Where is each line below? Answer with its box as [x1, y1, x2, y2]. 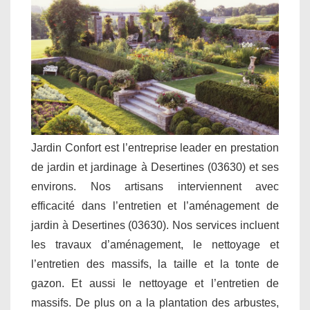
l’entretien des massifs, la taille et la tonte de [31, 258, 279, 271]
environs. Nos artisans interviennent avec [31, 181, 279, 193]
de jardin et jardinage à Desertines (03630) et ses [31, 161, 279, 174]
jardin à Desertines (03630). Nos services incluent [31, 219, 279, 232]
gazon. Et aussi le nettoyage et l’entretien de [31, 277, 279, 290]
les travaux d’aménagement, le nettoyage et [31, 239, 279, 251]
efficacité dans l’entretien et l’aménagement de [31, 200, 279, 212]
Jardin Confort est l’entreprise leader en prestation [31, 142, 279, 154]
